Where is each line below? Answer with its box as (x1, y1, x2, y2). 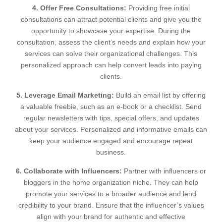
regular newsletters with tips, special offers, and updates (23, 114, 199, 122)
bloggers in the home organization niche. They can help (24, 178, 198, 186)
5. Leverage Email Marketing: (16, 91, 114, 99)
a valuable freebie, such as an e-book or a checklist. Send (20, 103, 202, 111)
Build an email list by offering (114, 91, 206, 99)
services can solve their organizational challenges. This (25, 50, 197, 57)
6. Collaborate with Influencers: (16, 167, 122, 175)
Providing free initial (126, 4, 190, 12)
